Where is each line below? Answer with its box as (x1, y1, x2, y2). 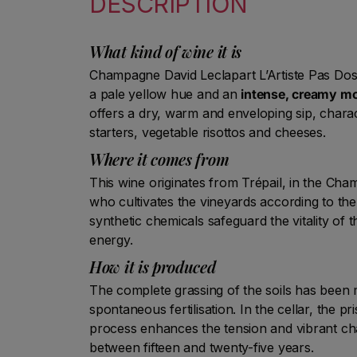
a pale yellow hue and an (89, 85, 241, 102)
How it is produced (89, 255, 216, 277)
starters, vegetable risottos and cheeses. (89, 124, 326, 140)
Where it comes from (89, 147, 229, 170)
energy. (89, 231, 133, 248)
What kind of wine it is (89, 40, 242, 62)
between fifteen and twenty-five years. (89, 339, 314, 355)
